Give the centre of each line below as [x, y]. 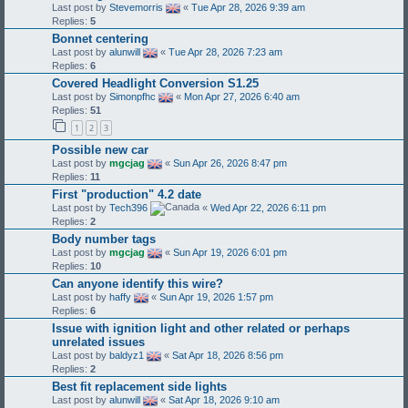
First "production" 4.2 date [127, 194]
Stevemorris [136, 8]
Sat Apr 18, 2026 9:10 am [224, 399]
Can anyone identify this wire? [138, 283]
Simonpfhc [133, 97]
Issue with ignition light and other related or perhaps [201, 328]
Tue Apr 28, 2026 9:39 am [248, 8]
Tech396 [128, 207]
